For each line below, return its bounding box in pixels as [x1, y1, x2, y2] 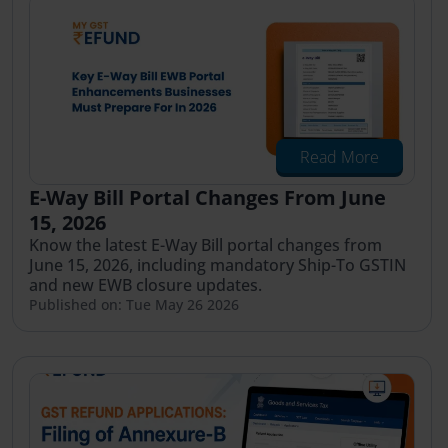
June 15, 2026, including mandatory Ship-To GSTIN [29, 253, 406, 276]
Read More [300, 145, 379, 168]
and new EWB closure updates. [29, 273, 262, 296]
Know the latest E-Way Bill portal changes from [29, 233, 382, 256]
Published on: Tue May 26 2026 [29, 294, 239, 314]
